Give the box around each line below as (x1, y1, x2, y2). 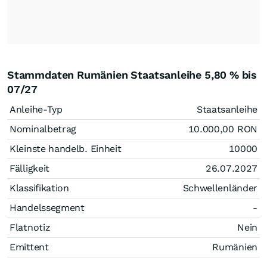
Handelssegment (10, 202, 85, 213)
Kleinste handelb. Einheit (10, 143, 122, 154)
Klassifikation (10, 182, 69, 194)
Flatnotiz (10, 222, 51, 233)
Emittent (10, 241, 49, 253)
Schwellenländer (182, 182, 257, 194)
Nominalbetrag (10, 123, 77, 135)
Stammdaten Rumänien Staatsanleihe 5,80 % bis (7, 69, 257, 81)
